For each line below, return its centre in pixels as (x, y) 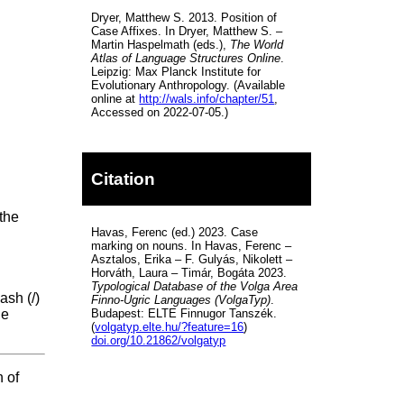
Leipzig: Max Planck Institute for (176, 71)
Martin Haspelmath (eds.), (161, 44)
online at (115, 98)
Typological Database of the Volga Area (195, 286)
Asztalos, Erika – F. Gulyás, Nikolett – (192, 259)
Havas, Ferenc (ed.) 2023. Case (175, 232)
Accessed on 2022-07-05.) (160, 112)
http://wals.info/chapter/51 (207, 98)
